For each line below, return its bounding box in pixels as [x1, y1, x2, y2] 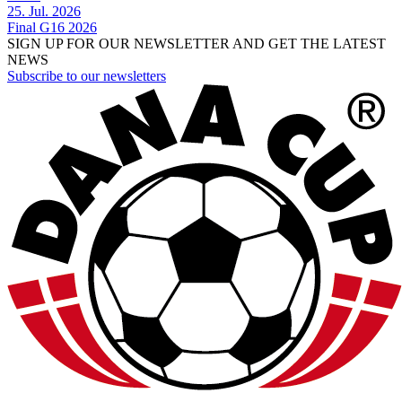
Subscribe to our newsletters [7, 67, 166, 83]
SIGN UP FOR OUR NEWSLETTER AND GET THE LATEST [7, 35, 386, 51]
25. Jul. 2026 [7, 3, 81, 19]
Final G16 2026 [7, 19, 97, 35]
